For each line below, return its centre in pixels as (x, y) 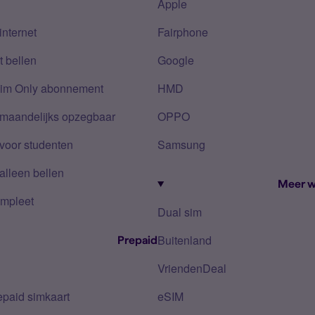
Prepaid (137, 240)
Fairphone (183, 32)
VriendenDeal (192, 268)
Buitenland (185, 240)
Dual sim (180, 212)
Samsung (181, 144)
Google (176, 60)
